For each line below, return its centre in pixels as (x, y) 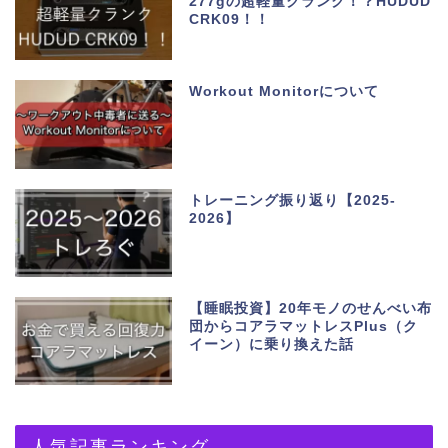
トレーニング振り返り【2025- (293, 200)
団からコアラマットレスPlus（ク (304, 326)
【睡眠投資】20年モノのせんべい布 (311, 308)
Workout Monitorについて (284, 92)
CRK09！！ (230, 20)
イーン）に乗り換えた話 (272, 344)
